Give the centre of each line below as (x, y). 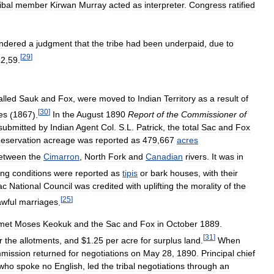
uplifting (159, 186)
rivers (196, 157)
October (182, 224)
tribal (126, 266)
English (68, 266)
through (202, 266)
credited (108, 186)
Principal (218, 254)
